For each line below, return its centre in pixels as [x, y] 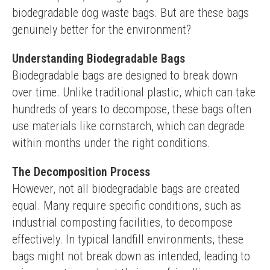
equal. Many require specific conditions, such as [127, 206]
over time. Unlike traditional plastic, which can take [134, 92]
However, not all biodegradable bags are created [126, 189]
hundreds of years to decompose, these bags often [132, 109]
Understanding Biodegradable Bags [99, 58]
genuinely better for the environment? [102, 30]
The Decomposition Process [81, 172]
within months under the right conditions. [111, 143]
